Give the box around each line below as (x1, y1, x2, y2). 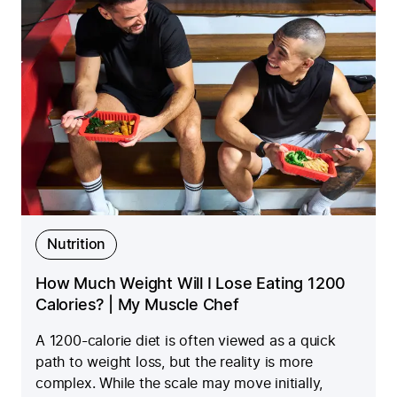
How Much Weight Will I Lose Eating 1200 (35, 276, 346, 292)
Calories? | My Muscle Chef (35, 297, 239, 314)
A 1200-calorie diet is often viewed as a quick (35, 333, 336, 348)
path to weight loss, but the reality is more (35, 354, 314, 370)
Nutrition (47, 237, 106, 252)
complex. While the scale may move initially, (35, 376, 323, 391)
